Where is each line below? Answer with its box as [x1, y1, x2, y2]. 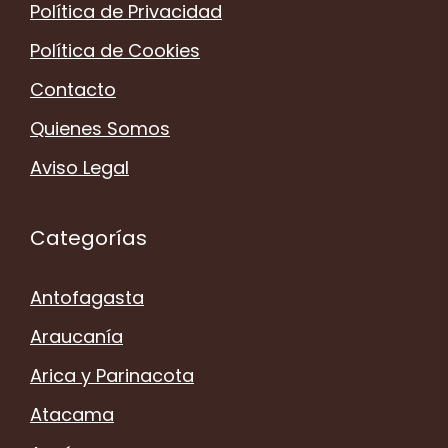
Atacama [30, 401, 114, 427]
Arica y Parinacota [30, 362, 194, 388]
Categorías [30, 223, 147, 252]
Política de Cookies [30, 37, 200, 63]
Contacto [30, 76, 116, 102]
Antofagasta [30, 284, 144, 310]
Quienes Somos [30, 115, 170, 141]
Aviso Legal [30, 154, 129, 180]
